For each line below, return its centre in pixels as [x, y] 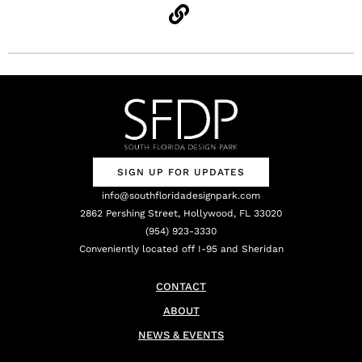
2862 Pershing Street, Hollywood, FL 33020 [181, 213]
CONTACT [181, 286]
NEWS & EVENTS [181, 335]
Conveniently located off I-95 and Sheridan [181, 248]
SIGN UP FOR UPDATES [181, 172]
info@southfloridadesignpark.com [181, 195]
